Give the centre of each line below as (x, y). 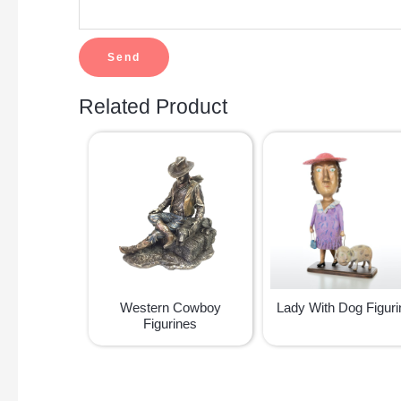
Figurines (171, 323)
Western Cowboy (170, 307)
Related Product (153, 107)
